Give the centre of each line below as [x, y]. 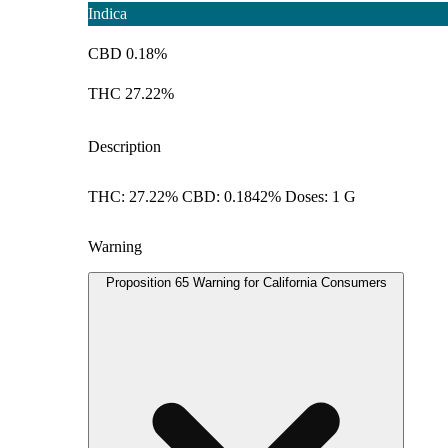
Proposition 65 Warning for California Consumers [246, 283]
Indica [107, 14]
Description [124, 147]
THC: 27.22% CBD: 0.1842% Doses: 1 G [222, 197]
